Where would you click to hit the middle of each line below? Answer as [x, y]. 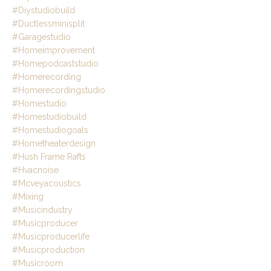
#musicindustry [42, 210]
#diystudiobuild [44, 11]
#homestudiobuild [49, 117]
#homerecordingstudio [59, 90]
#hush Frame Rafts [49, 157]
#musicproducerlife [51, 237]
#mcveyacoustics [47, 184]
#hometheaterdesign [54, 144]
